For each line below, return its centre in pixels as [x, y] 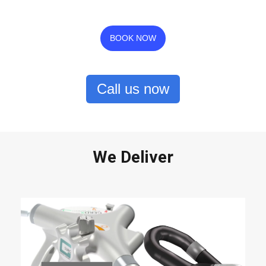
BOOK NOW [133, 38]
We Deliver [133, 157]
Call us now [133, 89]
